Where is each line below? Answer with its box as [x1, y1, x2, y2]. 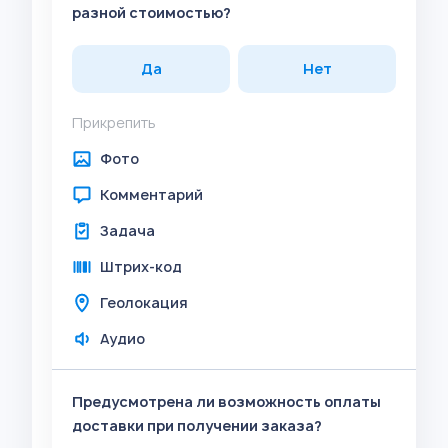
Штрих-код [100, 257, 182, 276]
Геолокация [100, 293, 188, 312]
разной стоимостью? [72, 3, 231, 22]
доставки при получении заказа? [72, 416, 322, 435]
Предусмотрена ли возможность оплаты [72, 392, 381, 411]
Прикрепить [72, 113, 156, 132]
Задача [100, 221, 155, 240]
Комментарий [100, 185, 203, 204]
